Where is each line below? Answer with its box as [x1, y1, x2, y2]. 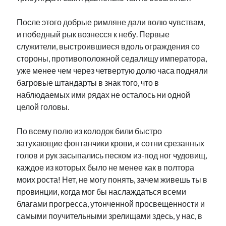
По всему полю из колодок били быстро [17, 126, 162, 136]
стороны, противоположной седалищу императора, [17, 53, 207, 63]
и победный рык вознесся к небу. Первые [17, 29, 170, 39]
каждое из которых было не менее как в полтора [17, 162, 195, 172]
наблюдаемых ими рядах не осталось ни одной [17, 90, 191, 99]
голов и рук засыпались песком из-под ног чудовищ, [17, 150, 207, 160]
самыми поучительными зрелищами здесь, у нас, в [17, 211, 203, 220]
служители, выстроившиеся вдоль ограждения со [17, 41, 200, 51]
